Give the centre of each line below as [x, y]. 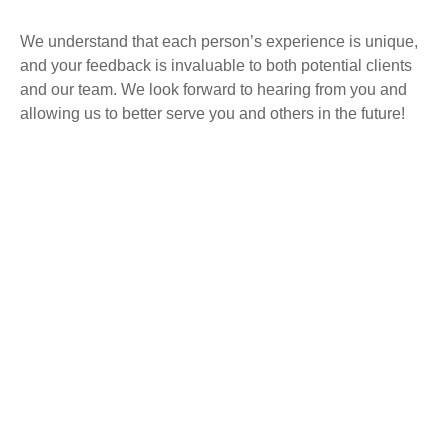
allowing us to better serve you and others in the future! [212, 113]
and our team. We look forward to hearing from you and [213, 89]
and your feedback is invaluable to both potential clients [216, 65]
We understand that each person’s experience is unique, [219, 41]
